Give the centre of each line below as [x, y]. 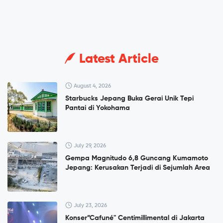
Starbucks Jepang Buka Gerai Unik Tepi [129, 99]
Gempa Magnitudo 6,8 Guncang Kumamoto [137, 159]
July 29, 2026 [89, 146]
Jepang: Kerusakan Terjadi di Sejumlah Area [138, 168]
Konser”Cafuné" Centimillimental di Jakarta [135, 218]
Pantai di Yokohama [98, 108]
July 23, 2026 [90, 206]
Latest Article [117, 59]
